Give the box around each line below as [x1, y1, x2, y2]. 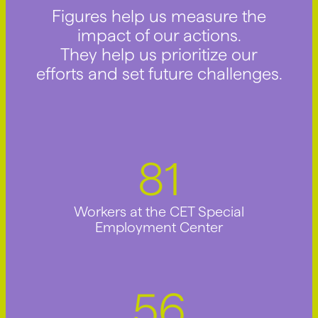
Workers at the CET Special [74, 203, 244, 219]
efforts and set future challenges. [35, 63, 283, 83]
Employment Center [95, 219, 223, 235]
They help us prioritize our [60, 44, 258, 64]
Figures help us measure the [52, 6, 266, 26]
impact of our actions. [77, 25, 241, 45]
